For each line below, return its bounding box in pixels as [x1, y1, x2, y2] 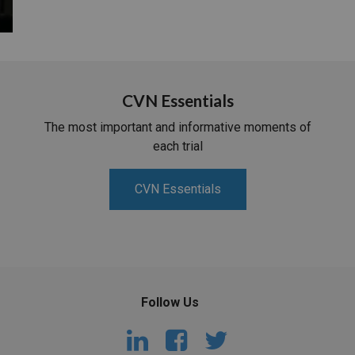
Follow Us [140, 295, 199, 311]
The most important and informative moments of [44, 120, 311, 136]
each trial [152, 139, 203, 155]
